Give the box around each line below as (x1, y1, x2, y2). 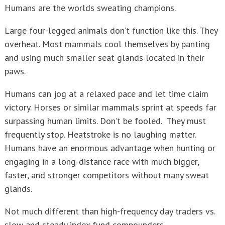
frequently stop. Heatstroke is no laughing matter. (5, 129, 196, 141)
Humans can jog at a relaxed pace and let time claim (5, 88, 208, 100)
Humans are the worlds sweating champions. (5, 2, 176, 14)
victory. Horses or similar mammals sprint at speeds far (5, 101, 216, 114)
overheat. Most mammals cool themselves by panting (5, 38, 210, 50)
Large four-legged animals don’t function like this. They (5, 25, 217, 37)
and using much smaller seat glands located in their (5, 52, 204, 64)
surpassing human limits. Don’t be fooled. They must (5, 115, 206, 127)
